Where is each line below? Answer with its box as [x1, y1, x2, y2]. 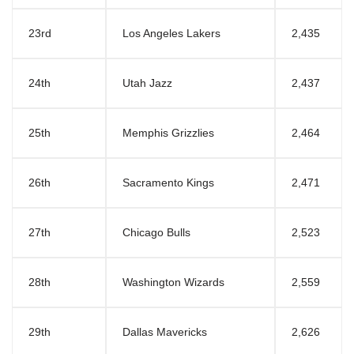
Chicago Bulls [122, 227, 190, 239]
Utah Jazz [122, 77, 172, 90]
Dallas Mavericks [122, 326, 207, 339]
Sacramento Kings [122, 177, 214, 190]
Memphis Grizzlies [122, 127, 214, 140]
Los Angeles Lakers [122, 28, 220, 40]
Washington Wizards [122, 277, 224, 289]
